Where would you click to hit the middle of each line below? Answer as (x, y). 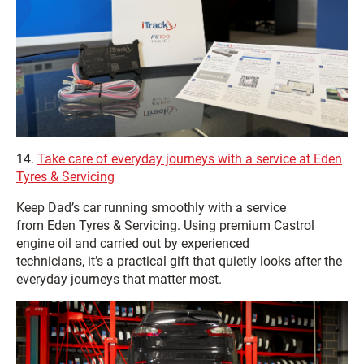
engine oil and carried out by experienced (133, 243)
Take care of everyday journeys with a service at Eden (190, 158)
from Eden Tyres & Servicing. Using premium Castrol (165, 225)
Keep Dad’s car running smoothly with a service (151, 207)
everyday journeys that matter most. (119, 279)
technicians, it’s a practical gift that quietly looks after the (179, 261)
